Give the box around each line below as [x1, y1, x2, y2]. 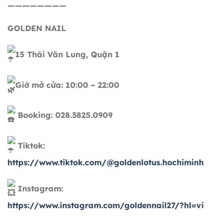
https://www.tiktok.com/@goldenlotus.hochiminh [7, 157, 204, 168]
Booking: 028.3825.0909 [15, 110, 112, 120]
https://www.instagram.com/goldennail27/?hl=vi [7, 200, 204, 210]
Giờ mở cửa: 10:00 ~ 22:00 [15, 79, 119, 90]
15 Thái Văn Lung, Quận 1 [15, 49, 119, 59]
